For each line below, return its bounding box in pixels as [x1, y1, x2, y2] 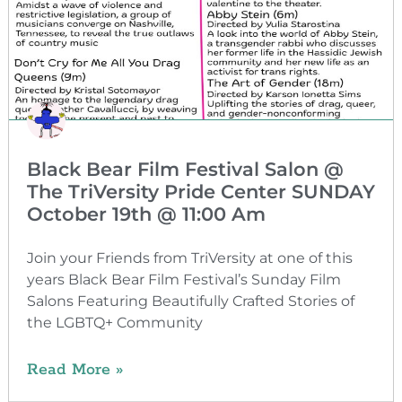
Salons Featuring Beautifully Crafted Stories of [26, 292, 354, 310]
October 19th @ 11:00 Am [26, 202, 266, 225]
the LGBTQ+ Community [26, 313, 206, 331]
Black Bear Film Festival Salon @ [26, 157, 344, 180]
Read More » [26, 359, 123, 380]
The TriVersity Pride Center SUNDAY [26, 179, 375, 203]
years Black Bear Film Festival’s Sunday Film [26, 270, 341, 288]
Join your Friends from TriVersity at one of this [26, 249, 353, 267]
